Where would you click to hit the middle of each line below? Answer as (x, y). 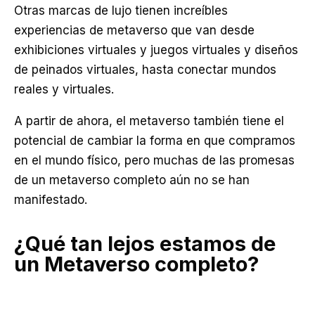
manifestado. (51, 200)
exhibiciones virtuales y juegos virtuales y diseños (156, 50)
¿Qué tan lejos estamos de (145, 244)
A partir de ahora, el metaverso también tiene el (149, 121)
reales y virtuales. (64, 89)
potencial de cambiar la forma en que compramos (155, 141)
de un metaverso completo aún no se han (132, 180)
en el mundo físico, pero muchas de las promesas (154, 160)
